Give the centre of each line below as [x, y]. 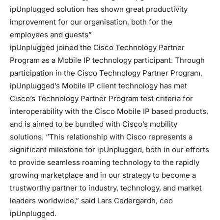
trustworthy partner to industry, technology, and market [106, 188]
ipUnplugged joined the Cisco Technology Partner [97, 47]
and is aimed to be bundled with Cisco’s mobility [94, 124]
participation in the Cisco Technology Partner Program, [106, 73]
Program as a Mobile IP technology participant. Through [107, 60]
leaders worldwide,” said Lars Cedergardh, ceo [91, 200]
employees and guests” [51, 34]
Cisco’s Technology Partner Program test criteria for [101, 98]
